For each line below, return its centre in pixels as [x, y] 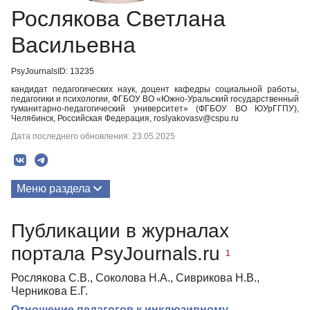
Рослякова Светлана [118, 19]
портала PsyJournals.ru [118, 253]
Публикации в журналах [120, 230]
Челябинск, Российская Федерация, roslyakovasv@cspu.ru [125, 118]
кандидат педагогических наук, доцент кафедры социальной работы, [155, 89]
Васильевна [73, 45]
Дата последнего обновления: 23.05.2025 [93, 136]
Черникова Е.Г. [49, 291]
